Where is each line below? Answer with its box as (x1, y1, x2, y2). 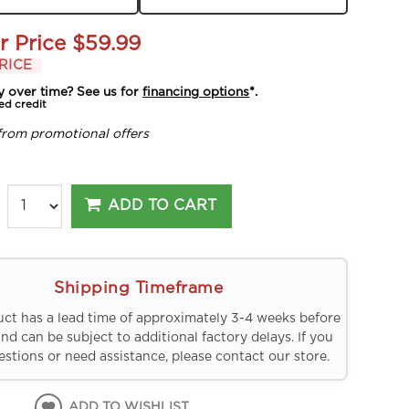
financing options (142, 85, 250, 99)
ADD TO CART (108, 198, 217, 214)
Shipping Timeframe (54, 279, 224, 297)
